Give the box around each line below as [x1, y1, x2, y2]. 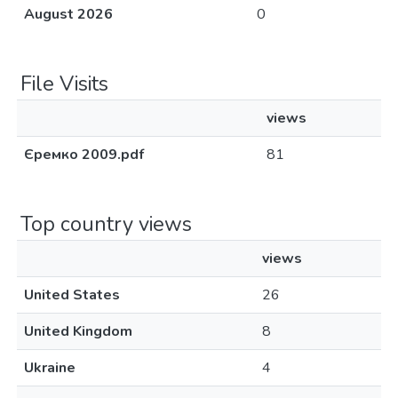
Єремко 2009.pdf [24, 145, 144, 164]
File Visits [20, 69, 108, 98]
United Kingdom [24, 322, 132, 341]
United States [24, 285, 120, 305]
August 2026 [24, 4, 113, 24]
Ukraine [24, 358, 76, 378]
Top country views [20, 210, 192, 238]
